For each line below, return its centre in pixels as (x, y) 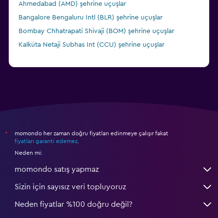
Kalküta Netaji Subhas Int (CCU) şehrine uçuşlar (91, 45)
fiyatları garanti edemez (46, 141)
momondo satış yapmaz (57, 170)
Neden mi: (28, 153)
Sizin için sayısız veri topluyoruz (70, 187)
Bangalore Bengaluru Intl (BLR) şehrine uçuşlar (91, 18)
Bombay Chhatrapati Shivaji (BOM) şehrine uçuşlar (96, 31)
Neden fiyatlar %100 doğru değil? (73, 205)
